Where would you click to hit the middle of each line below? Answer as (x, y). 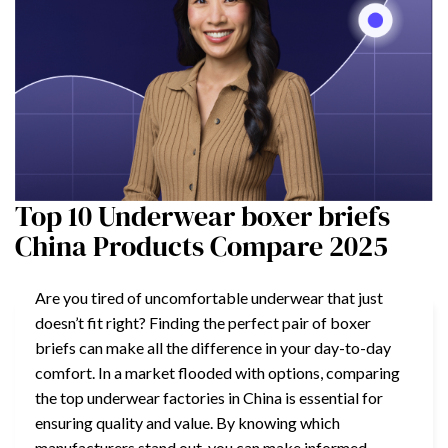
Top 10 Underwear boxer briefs (202, 215)
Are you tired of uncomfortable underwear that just (209, 297)
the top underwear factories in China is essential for (209, 397)
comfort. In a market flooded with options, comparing (217, 372)
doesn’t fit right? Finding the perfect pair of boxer (203, 322)
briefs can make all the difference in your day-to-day (213, 347)
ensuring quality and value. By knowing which (187, 422)
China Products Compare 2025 (201, 245)
